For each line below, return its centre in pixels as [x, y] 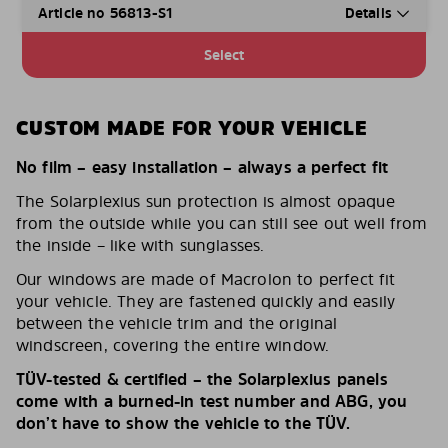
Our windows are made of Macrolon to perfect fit [206, 278]
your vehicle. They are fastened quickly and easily [206, 300]
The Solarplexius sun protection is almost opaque [205, 200]
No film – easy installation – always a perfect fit [202, 166]
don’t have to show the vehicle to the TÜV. [183, 422]
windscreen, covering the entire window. [173, 344]
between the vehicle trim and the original [177, 322]
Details [370, 12]
